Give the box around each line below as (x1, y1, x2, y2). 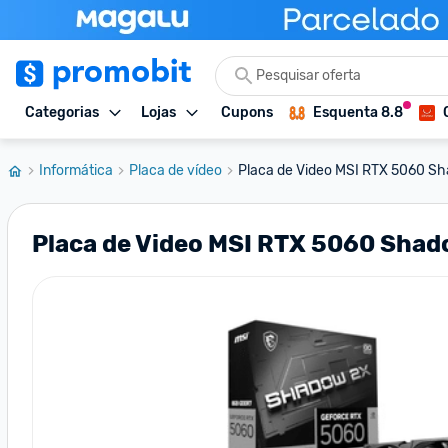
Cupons (221, 104, 273, 121)
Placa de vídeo (129, 162, 222, 179)
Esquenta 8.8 (313, 104, 403, 121)
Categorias (25, 104, 99, 121)
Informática (39, 162, 113, 179)
